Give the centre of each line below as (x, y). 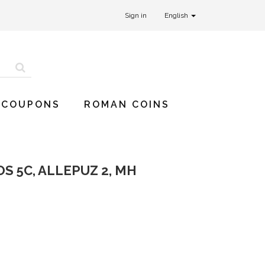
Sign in (136, 15)
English (177, 15)
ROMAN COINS (127, 104)
